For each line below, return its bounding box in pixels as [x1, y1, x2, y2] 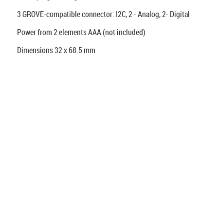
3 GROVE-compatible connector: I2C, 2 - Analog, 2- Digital [17, 9, 190, 19]
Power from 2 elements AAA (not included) [17, 27, 145, 37]
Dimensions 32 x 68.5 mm [17, 45, 95, 55]
